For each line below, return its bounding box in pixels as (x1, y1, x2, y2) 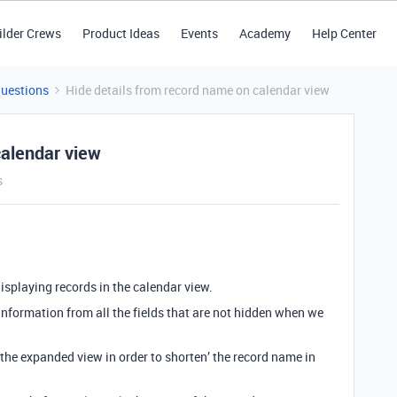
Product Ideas (82, 25, 160, 42)
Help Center (311, 25, 377, 42)
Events (180, 25, 218, 42)
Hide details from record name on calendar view (66, 82, 330, 98)
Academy (238, 25, 291, 42)
